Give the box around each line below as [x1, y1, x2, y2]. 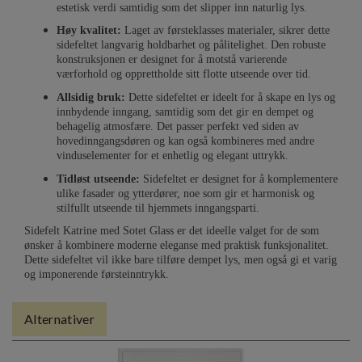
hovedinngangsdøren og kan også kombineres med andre [57, 134, 314, 147]
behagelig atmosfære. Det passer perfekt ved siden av [57, 120, 299, 133]
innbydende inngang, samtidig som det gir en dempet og [57, 105, 314, 118]
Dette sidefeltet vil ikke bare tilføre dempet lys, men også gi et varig [24, 254, 337, 267]
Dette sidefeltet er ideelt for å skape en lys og [125, 90, 335, 103]
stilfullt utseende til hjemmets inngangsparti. [57, 201, 259, 214]
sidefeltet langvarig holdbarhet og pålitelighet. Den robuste [57, 39, 326, 52]
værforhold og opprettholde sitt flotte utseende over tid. [57, 68, 311, 81]
